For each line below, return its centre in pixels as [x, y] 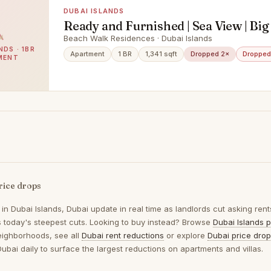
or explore [186, 235]
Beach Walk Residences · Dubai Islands [138, 38]
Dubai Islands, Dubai [50, 209]
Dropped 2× [210, 54]
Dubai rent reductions [123, 235]
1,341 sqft [161, 54]
